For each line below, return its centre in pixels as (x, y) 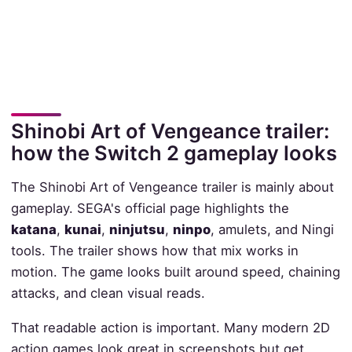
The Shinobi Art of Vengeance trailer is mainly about (172, 187)
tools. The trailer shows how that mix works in (154, 250)
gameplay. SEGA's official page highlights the (150, 208)
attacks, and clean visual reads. (108, 293)
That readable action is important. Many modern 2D (170, 327)
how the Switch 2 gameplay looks (174, 152)
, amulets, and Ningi (272, 229)
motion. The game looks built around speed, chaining (175, 271)
